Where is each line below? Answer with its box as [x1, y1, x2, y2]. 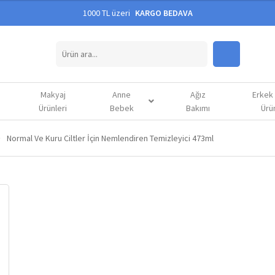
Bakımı [185, 102, 210, 114]
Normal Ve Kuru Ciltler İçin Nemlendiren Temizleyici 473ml [6, 132, 214, 144]
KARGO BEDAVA [134, 7, 193, 18]
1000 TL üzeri [82, 7, 132, 18]
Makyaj [40, 88, 66, 100]
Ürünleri [39, 102, 68, 114]
